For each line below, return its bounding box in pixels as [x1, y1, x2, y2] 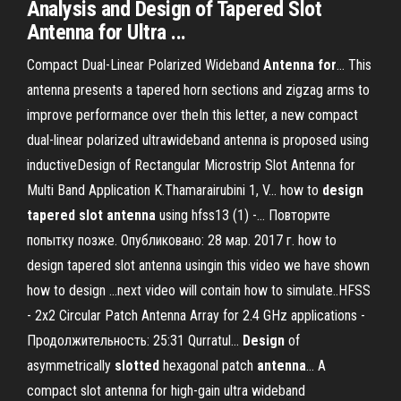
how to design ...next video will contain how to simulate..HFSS [27, 282, 371, 299]
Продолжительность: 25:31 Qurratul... [27, 332, 243, 349]
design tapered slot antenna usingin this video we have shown [27, 257, 370, 274]
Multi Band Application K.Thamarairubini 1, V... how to [27, 182, 322, 199]
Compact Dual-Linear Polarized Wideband [27, 56, 263, 73]
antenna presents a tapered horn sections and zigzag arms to [27, 81, 370, 98]
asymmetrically [27, 357, 115, 374]
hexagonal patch [159, 357, 257, 374]
